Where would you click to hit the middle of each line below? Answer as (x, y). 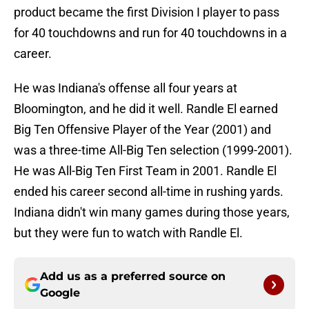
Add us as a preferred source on (133, 277)
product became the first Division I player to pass (147, 12)
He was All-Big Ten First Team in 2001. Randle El (145, 171)
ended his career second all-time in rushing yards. (149, 192)
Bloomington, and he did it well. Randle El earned (146, 109)
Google (60, 293)
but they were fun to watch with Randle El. (128, 233)
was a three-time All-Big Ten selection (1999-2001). (153, 150)
